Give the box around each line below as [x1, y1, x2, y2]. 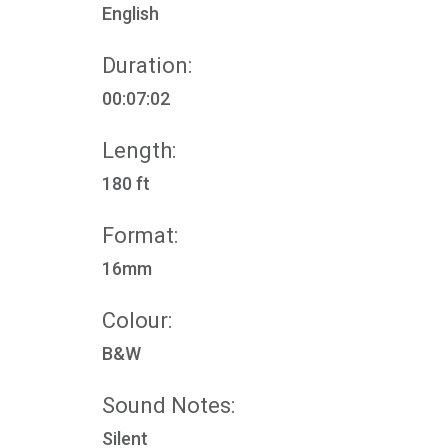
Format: [102, 223, 178, 248]
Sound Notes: [102, 393, 235, 418]
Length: [102, 138, 176, 163]
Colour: [102, 308, 172, 333]
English [102, 3, 159, 24]
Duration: [102, 53, 192, 78]
